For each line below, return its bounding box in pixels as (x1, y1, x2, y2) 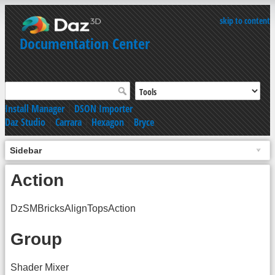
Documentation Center (20, 33, 150, 53)
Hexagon (91, 115, 124, 129)
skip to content (220, 15, 270, 26)
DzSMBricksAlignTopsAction (10, 203, 136, 214)
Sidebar (10, 145, 42, 155)
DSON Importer (74, 101, 133, 115)
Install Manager (5, 101, 64, 115)
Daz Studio (5, 115, 45, 129)
